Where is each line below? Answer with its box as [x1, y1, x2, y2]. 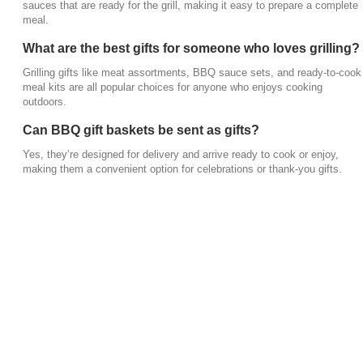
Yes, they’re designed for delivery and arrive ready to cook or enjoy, [23, 147, 339, 160]
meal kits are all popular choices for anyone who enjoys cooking [23, 80, 322, 93]
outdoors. [23, 95, 66, 108]
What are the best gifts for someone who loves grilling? [23, 41, 360, 55]
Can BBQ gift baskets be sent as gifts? [23, 122, 259, 137]
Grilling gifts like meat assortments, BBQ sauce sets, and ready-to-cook [23, 66, 361, 79]
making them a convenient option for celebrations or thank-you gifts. [23, 162, 342, 175]
